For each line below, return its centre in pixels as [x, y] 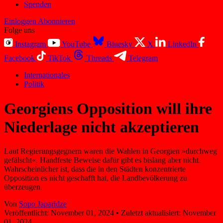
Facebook [19, 58]
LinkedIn [182, 44]
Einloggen [20, 21]
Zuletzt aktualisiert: [151, 213]
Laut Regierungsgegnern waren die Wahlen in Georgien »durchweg [111, 151]
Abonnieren [56, 21]
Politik [34, 84]
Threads [99, 58]
